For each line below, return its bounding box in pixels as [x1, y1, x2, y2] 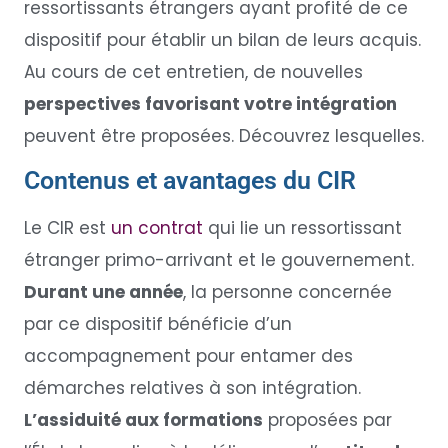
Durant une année [23, 280, 183, 305]
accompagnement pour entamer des [23, 344, 353, 369]
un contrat [110, 216, 203, 241]
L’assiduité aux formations [23, 408, 263, 433]
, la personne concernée [182, 280, 392, 305]
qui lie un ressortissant [202, 216, 402, 241]
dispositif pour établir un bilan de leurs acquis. [23, 27, 421, 52]
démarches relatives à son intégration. [23, 376, 361, 401]
